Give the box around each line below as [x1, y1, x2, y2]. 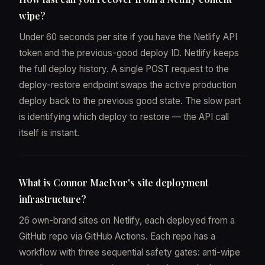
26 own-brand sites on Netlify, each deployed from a [19, 214, 235, 226]
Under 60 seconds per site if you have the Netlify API [19, 31, 237, 43]
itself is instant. [19, 127, 79, 138]
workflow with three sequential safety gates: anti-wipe [19, 246, 240, 258]
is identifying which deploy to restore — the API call [19, 111, 229, 122]
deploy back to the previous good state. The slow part [19, 95, 241, 106]
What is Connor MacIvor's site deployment [19, 176, 208, 189]
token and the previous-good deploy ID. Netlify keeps [19, 47, 239, 59]
